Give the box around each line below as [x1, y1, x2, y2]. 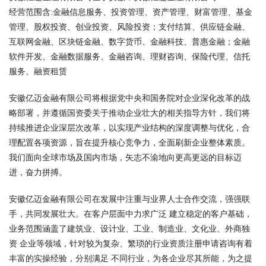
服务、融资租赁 [9, 67, 67, 76]
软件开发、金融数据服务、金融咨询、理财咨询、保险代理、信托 [9, 52, 250, 61]
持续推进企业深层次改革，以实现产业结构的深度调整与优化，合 [9, 123, 250, 132]
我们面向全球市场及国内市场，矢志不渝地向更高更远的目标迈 [9, 153, 242, 162]
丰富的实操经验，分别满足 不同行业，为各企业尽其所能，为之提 [9, 254, 252, 263]
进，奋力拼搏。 [9, 168, 67, 177]
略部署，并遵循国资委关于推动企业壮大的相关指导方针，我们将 [9, 109, 250, 118]
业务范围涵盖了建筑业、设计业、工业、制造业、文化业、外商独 [9, 224, 250, 233]
